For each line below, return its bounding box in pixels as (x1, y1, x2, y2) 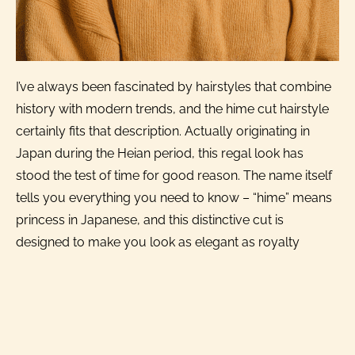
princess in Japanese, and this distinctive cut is (16, 212, 284, 227)
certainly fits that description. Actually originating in (16, 123, 310, 139)
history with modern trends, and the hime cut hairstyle (16, 101, 329, 116)
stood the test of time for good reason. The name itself (16, 167, 332, 183)
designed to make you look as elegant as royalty (16, 234, 300, 250)
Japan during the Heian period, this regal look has (16, 145, 303, 161)
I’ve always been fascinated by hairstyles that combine (16, 78, 331, 94)
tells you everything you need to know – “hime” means (16, 189, 332, 205)
